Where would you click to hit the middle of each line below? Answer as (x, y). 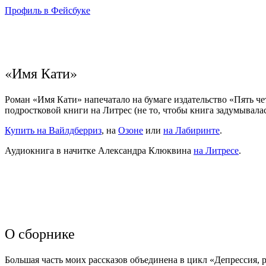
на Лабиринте (191, 130)
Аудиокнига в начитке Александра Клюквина (99, 150)
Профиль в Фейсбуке (47, 10)
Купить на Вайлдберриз (53, 130)
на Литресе (216, 150)
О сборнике (40, 233)
